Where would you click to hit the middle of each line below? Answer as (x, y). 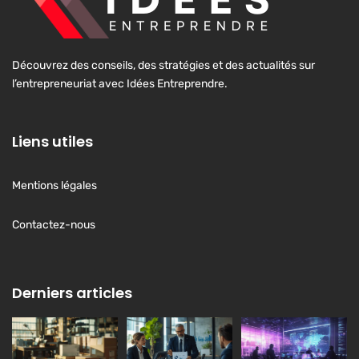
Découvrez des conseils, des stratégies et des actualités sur (163, 65)
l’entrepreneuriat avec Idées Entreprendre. (120, 83)
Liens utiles (52, 141)
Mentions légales (54, 185)
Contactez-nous (54, 224)
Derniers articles (72, 292)
